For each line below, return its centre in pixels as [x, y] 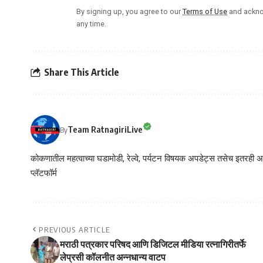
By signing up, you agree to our [129, 11]
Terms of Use [205, 11]
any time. [91, 23]
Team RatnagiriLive [105, 129]
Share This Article [82, 73]
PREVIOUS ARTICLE [75, 229]
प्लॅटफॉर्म [44, 173]
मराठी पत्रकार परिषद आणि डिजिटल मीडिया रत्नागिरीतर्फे [153, 244]
